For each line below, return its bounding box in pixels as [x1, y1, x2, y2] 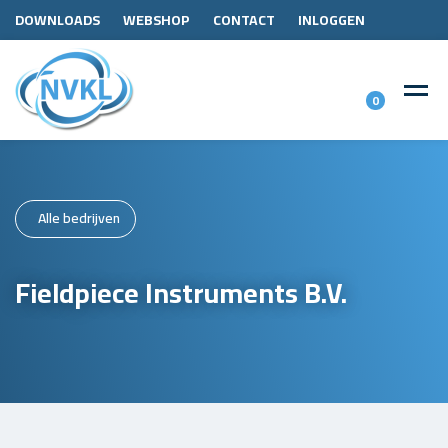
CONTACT [213, 7, 275, 33]
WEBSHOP [123, 7, 190, 33]
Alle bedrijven [38, 205, 120, 231]
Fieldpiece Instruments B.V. [15, 266, 347, 319]
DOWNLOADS [15, 7, 100, 33]
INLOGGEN [298, 7, 365, 33]
